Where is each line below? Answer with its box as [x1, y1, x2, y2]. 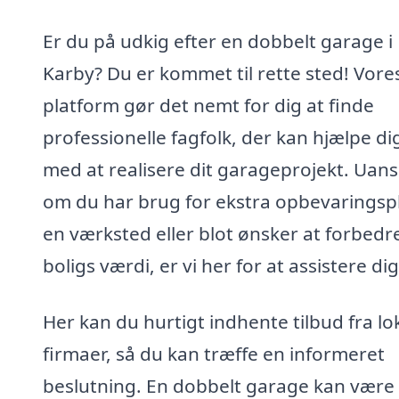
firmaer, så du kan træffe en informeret [43, 341, 385, 367]
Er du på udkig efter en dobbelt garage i [43, 28, 393, 53]
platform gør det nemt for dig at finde [43, 92, 374, 118]
